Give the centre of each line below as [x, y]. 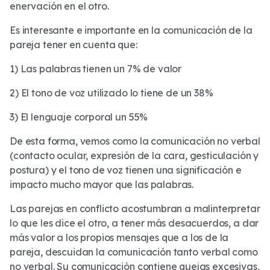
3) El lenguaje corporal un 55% [79, 117]
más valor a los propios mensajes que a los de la [119, 237]
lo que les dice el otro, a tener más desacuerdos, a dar [134, 223]
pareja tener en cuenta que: [74, 45]
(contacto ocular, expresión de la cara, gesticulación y [134, 155]
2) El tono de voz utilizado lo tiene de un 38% [111, 93]
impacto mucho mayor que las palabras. [102, 184]
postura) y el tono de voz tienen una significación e [126, 170]
